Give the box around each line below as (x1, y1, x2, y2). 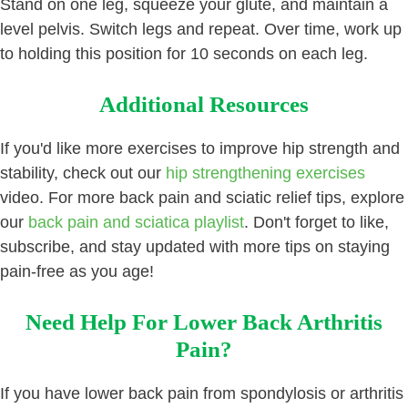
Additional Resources (99, 91, 309, 117)
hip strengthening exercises (166, 163, 365, 182)
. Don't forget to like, (244, 212, 389, 231)
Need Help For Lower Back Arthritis (25, 309, 382, 334)
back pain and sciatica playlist (28, 212, 244, 231)
